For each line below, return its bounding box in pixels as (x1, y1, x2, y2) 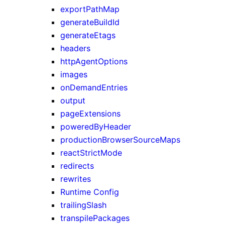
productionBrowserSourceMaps (60, 134, 180, 145)
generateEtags (60, 30, 116, 40)
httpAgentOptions (60, 56, 128, 66)
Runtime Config (60, 186, 119, 197)
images (60, 69, 87, 79)
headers (60, 43, 90, 53)
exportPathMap (60, 4, 120, 14)
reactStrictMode (60, 147, 122, 158)
